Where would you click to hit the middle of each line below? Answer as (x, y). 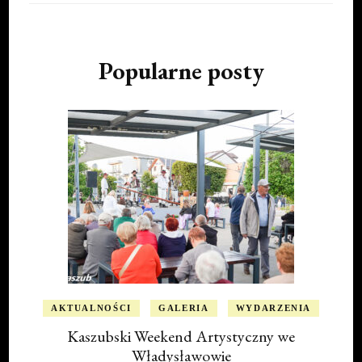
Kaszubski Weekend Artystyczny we (181, 337)
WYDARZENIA (274, 308)
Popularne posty (181, 71)
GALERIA (184, 308)
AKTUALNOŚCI (91, 308)
